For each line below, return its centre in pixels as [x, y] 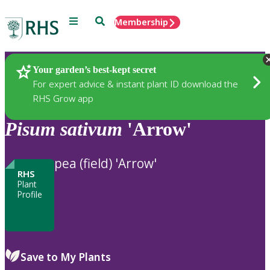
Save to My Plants [66, 257]
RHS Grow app [63, 98]
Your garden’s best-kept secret [94, 69]
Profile [30, 194]
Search [109, 20]
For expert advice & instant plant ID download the [135, 83]
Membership [141, 22]
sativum [91, 129]
